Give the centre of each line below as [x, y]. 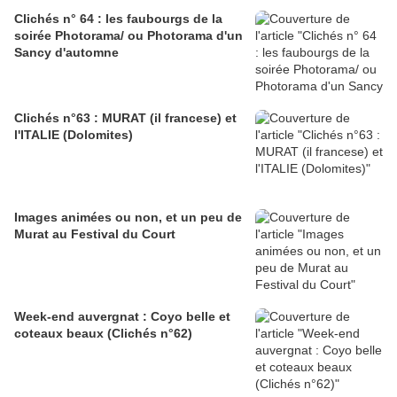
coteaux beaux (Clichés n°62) [103, 334]
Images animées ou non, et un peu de [128, 218]
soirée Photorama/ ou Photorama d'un [128, 36]
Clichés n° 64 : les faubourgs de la [118, 19]
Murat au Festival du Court [95, 234]
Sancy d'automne [66, 53]
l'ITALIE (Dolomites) [74, 135]
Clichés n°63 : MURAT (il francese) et [125, 118]
